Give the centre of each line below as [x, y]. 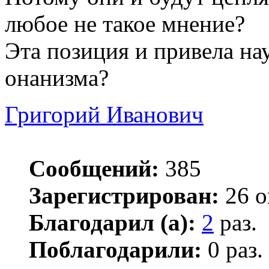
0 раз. [232, 250]
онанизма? [57, 78]
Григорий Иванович [104, 115]
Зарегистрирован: [124, 196]
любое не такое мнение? [125, 24]
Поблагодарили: [115, 250]
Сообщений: [94, 169]
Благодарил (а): [112, 223]
